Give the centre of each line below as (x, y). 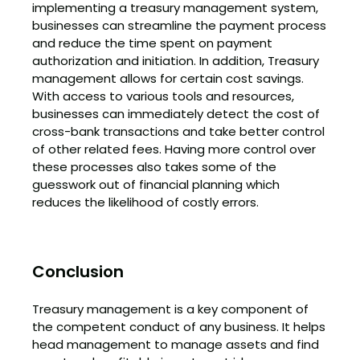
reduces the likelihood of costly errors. (145, 202)
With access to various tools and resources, (163, 96)
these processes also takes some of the (154, 166)
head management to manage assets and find (176, 345)
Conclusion (78, 271)
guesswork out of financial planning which (156, 184)
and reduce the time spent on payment (152, 43)
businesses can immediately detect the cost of (176, 113)
